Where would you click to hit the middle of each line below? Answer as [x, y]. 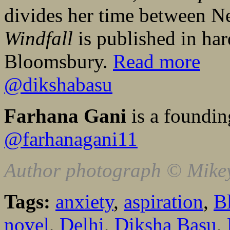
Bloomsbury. [59, 62]
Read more [157, 62]
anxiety [84, 202]
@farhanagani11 [71, 139]
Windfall [39, 39]
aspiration [164, 202]
